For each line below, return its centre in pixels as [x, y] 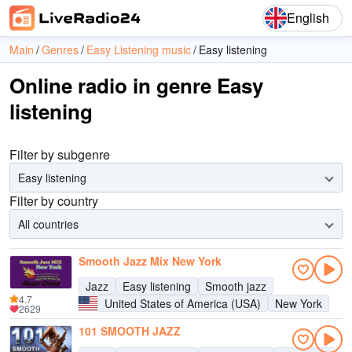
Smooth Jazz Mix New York [150, 261]
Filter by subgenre [60, 154]
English [308, 18]
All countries [48, 224]
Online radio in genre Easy [136, 85]
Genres [60, 49]
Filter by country [54, 201]
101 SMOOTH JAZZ [130, 331]
